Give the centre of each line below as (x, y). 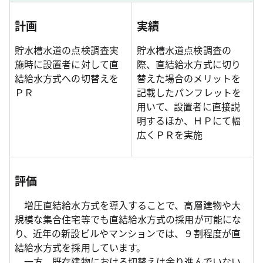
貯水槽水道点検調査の (184, 50)
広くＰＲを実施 (170, 135)
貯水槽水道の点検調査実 (67, 50)
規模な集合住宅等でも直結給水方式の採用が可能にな (128, 219)
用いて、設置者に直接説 (188, 107)
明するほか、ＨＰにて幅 (189, 121)
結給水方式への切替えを (67, 78)
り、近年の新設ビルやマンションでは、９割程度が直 (128, 233)
